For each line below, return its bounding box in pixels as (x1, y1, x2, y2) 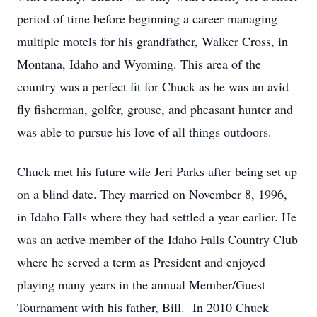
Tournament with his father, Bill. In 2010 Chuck (17, 299, 269, 316)
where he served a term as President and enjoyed (17, 253, 265, 270)
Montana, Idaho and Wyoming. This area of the (17, 55, 261, 72)
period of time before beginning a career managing (17, 10, 277, 27)
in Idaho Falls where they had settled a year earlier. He (17, 208, 296, 225)
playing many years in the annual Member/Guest (17, 276, 265, 293)
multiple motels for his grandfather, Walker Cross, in (17, 33, 288, 50)
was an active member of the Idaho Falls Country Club (17, 231, 298, 248)
